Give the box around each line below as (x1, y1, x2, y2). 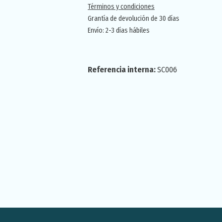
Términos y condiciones (88, 2, 155, 11)
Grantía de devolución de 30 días (88, 14, 179, 23)
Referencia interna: (88, 65, 157, 74)
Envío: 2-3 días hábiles (88, 26, 150, 35)
